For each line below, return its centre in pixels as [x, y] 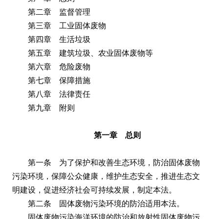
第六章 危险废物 [59, 66]
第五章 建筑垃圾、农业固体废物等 [90, 53]
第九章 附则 [51, 108]
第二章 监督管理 [59, 12]
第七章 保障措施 [59, 80]
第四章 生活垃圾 [59, 39]
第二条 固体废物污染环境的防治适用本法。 [106, 203]
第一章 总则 [117, 135]
